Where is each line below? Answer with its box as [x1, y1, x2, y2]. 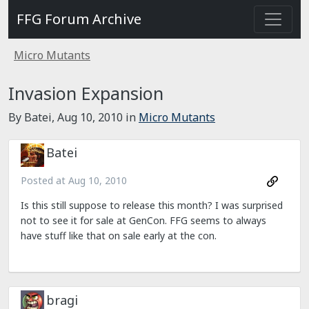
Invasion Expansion [8, 81, 163, 105]
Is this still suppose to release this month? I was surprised [21, 199, 283, 212]
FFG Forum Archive [17, 10, 141, 28]
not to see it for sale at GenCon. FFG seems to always [21, 214, 266, 228]
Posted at [21, 174, 68, 187]
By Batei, [8, 110, 57, 125]
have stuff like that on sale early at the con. [21, 229, 217, 243]
